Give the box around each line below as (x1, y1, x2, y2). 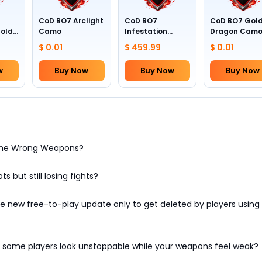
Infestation (124, 26, 167, 36)
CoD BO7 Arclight (39, 16, 104, 26)
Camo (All (124, 37, 163, 47)
